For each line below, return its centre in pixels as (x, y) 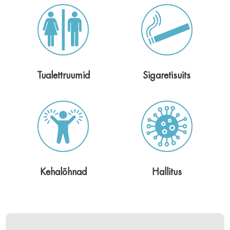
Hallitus (167, 172)
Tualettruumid (63, 75)
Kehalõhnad (63, 172)
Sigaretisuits (167, 75)
